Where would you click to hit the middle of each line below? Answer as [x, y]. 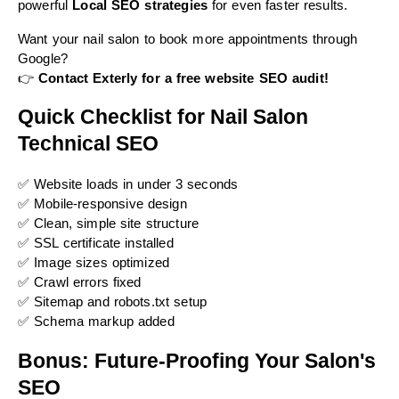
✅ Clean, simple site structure [108, 224]
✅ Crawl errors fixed [80, 283]
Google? [43, 58]
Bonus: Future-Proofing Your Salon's [197, 360]
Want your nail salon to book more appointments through [188, 39]
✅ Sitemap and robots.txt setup [112, 302]
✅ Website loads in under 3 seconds [128, 185]
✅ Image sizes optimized [94, 263]
